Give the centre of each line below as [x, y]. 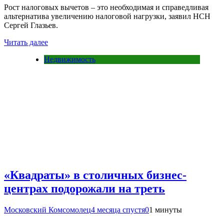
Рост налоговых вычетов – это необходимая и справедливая [106, 7]
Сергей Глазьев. [31, 25]
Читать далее [26, 42]
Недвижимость [70, 59]
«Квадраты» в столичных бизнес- [95, 175]
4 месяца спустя [118, 209]
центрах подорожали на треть [84, 188]
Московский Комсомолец [47, 209]
